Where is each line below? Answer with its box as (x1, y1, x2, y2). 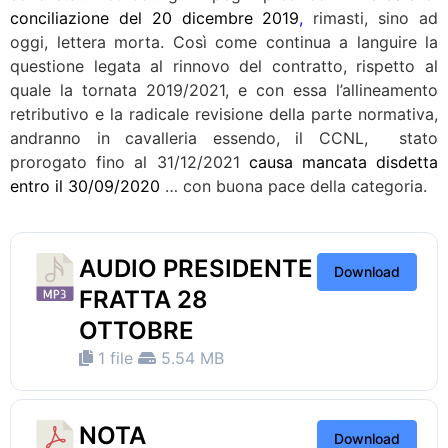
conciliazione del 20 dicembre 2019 (10, 7, 300, 28)
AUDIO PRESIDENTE (79, 254, 313, 284)
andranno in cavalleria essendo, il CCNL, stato (10, 127, 438, 148)
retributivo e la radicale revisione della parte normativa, (10, 103, 438, 124)
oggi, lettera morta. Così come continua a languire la (10, 31, 438, 52)
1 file (93, 348, 138, 369)
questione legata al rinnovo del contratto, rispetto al (10, 55, 438, 76)
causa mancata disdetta (248, 151, 439, 172)
